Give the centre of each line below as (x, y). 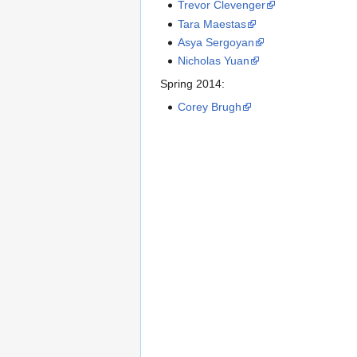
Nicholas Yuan (214, 61)
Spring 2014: (192, 84)
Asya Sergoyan (216, 42)
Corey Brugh (210, 107)
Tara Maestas (212, 24)
